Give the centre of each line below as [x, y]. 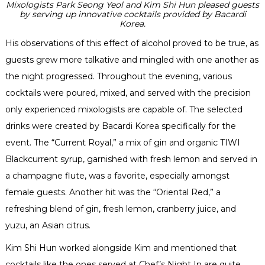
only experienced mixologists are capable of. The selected [124, 109]
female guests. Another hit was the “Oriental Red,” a [113, 192]
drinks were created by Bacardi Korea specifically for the [120, 126]
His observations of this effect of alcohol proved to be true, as [132, 43]
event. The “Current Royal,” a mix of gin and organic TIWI [122, 142]
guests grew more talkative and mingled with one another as [132, 59]
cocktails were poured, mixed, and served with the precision [128, 93]
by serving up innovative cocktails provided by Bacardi [132, 14]
